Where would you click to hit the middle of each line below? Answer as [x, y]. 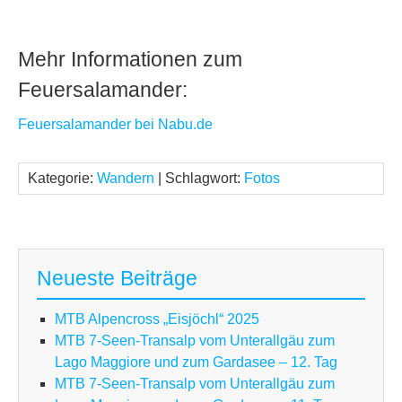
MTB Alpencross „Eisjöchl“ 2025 [157, 319]
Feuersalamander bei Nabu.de [115, 125]
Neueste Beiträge [117, 279]
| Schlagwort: [199, 179]
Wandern [126, 179]
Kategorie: [62, 179]
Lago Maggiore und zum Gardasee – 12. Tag [196, 363]
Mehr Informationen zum [130, 60]
